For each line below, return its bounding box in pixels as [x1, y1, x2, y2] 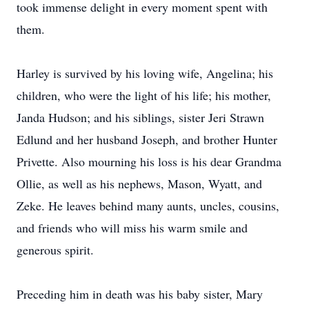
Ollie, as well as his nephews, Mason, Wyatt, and [17, 175, 262, 192]
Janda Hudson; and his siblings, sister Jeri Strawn [17, 109, 264, 126]
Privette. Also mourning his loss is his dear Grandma [17, 153, 281, 170]
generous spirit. [17, 241, 94, 258]
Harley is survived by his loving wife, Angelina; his [17, 65, 273, 81]
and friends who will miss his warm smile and [17, 219, 248, 236]
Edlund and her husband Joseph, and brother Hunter [17, 131, 277, 148]
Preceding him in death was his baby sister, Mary [17, 286, 263, 302]
